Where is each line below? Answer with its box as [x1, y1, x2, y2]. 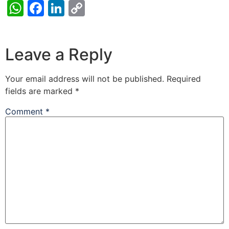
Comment [5, 106, 45, 117]
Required [167, 74, 201, 84]
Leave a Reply [5, 44, 112, 65]
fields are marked [5, 86, 75, 97]
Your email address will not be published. [5, 74, 164, 84]
